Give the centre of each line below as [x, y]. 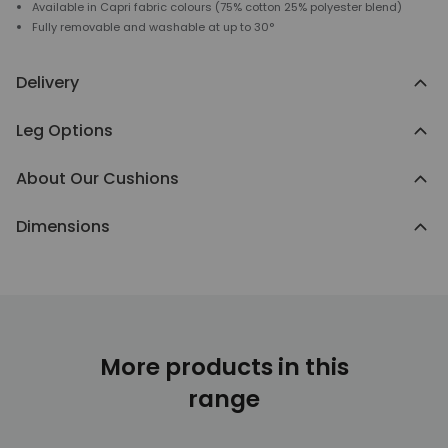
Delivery [47, 82]
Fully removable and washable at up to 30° [153, 27]
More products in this [224, 367]
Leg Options [64, 130]
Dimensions [63, 226]
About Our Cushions [97, 178]
